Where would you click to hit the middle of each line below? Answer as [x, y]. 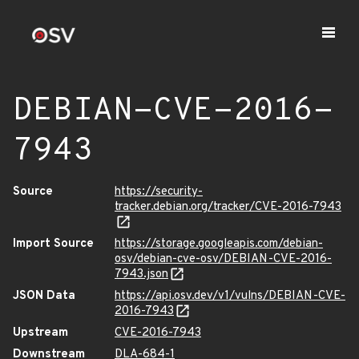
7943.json [141, 274]
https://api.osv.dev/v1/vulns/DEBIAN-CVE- [230, 296]
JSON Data [44, 296]
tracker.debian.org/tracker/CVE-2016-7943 [228, 207]
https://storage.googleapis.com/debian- [219, 244]
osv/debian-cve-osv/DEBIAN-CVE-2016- [223, 259]
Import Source [53, 244]
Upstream [40, 333]
